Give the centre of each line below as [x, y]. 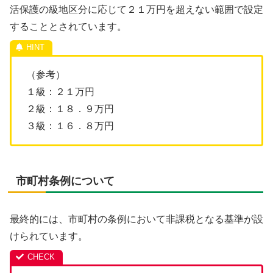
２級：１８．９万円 [70, 109]
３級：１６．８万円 [70, 126]
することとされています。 [68, 27]
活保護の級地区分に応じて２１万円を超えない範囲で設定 [136, 9]
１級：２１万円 [60, 92]
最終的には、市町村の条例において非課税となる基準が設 [136, 219]
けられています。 [49, 236]
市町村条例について [65, 181]
